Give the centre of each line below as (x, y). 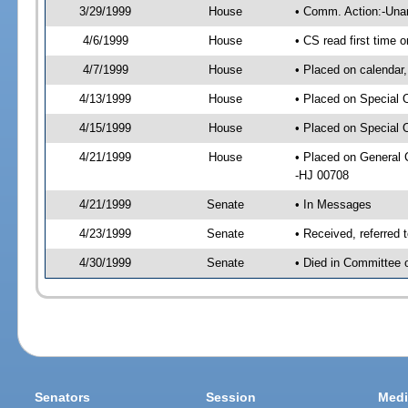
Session (231, 398)
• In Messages (333, 204)
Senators (63, 398)
